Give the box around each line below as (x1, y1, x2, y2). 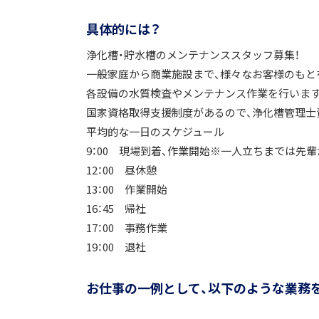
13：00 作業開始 (86, 182, 167, 197)
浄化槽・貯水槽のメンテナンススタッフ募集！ (86, 47, 300, 63)
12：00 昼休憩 (86, 162, 157, 178)
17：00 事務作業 (86, 220, 167, 236)
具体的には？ (86, 19, 161, 38)
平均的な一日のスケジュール (86, 124, 224, 140)
